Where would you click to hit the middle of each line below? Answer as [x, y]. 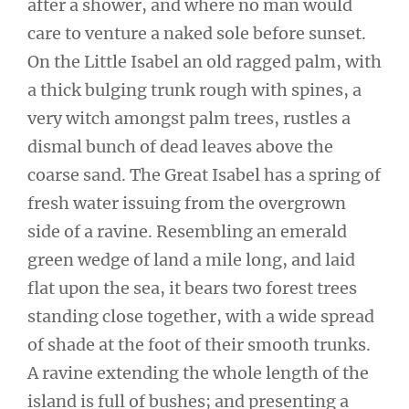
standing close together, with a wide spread [201, 316]
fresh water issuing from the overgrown [187, 203]
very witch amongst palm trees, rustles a [189, 118]
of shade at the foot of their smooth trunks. [199, 344]
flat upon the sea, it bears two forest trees [192, 288]
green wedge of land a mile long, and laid [191, 259]
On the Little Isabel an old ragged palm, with [204, 61]
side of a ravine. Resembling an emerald [187, 231]
